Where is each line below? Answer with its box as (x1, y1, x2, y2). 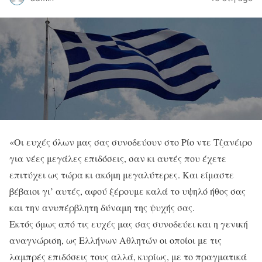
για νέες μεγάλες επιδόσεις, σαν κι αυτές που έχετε (9, 152, 226, 164)
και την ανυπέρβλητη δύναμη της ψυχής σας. (9, 201, 195, 213)
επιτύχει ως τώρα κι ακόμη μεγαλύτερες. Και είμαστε (9, 168, 234, 181)
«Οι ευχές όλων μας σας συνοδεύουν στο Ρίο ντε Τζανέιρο (9, 136, 252, 148)
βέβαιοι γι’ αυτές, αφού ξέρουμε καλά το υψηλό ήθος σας (9, 185, 246, 197)
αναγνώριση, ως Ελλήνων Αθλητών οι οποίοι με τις (9, 234, 222, 246)
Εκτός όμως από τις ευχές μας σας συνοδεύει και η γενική (9, 218, 248, 230)
